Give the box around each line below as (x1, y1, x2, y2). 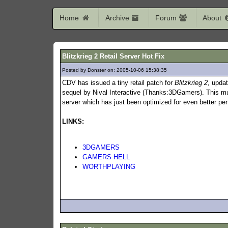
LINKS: (62, 117, 84, 125)
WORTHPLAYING (82, 162, 136, 170)
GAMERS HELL (82, 153, 130, 161)
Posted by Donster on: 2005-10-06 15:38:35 (62, 67, 169, 73)
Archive (105, 13, 131, 22)
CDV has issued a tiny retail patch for (62, 78, 175, 87)
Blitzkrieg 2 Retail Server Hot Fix (62, 52, 165, 60)
